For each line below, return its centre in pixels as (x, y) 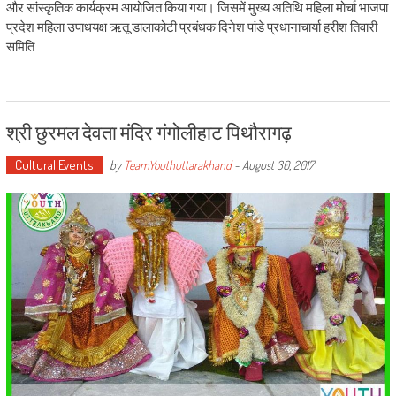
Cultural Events (54, 165)
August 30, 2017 (278, 165)
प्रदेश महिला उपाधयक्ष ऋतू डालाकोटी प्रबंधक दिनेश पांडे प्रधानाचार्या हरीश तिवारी (191, 27)
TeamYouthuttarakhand (177, 165)
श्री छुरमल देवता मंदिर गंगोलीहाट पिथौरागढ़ (148, 131)
